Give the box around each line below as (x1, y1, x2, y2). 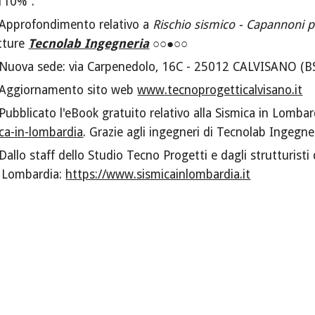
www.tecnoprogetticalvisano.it (137, 83, 303, 98)
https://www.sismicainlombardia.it (65, 167, 251, 182)
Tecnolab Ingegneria (28, 37, 150, 51)
